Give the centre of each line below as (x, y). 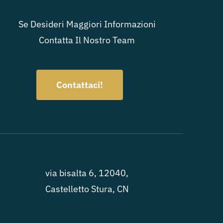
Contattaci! (79, 85)
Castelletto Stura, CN (87, 189)
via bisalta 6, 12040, (87, 173)
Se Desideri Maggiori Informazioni (87, 24)
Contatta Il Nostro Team (87, 40)
